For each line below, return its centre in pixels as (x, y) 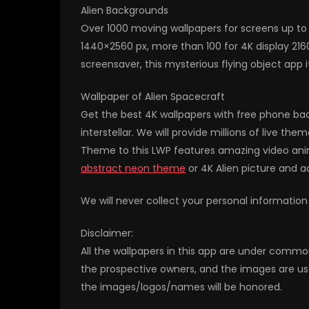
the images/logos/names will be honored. (181, 287)
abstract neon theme (133, 169)
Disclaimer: (107, 233)
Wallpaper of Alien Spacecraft (153, 97)
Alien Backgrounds (124, 11)
